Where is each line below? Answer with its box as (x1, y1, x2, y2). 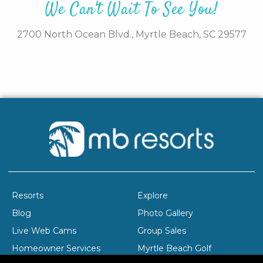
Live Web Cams (12, 225, 76, 236)
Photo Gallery (137, 207, 193, 218)
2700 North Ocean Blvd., (16, 28, 136, 40)
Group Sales (137, 225, 186, 236)
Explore (137, 190, 168, 201)
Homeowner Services (12, 242, 100, 254)
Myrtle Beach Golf (137, 242, 211, 254)
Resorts (12, 190, 43, 201)
